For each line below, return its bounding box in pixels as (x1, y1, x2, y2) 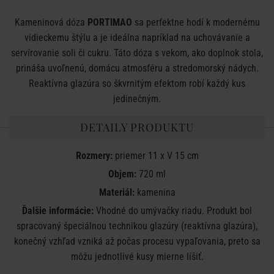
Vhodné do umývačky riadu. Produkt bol (94, 205, 252, 217)
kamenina (134, 187, 176, 198)
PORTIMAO (87, 17, 135, 28)
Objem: (108, 168, 139, 180)
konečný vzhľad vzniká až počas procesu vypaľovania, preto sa (13, 235, 261, 247)
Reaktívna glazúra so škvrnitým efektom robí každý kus (29, 78, 245, 89)
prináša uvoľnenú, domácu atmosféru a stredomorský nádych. (15, 62, 259, 74)
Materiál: (98, 187, 135, 198)
